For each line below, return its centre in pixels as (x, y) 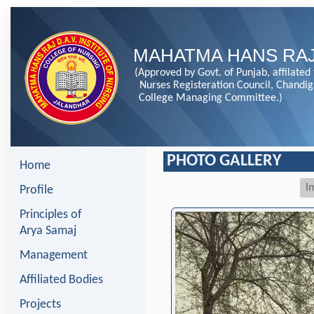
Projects (40, 305)
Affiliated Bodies (61, 280)
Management (54, 255)
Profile (36, 190)
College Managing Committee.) (210, 98)
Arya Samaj (48, 231)
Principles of (51, 215)
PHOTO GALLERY (224, 161)
